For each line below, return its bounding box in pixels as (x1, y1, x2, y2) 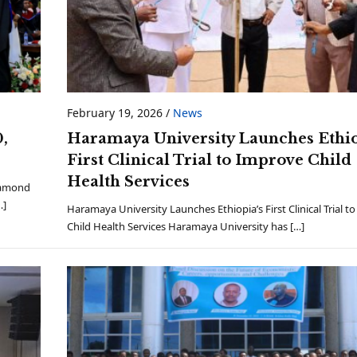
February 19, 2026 (67, 105, 163, 121)
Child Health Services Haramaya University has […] (67, 219, 305, 234)
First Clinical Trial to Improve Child (67, 151, 352, 170)
